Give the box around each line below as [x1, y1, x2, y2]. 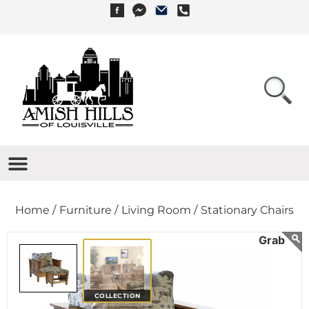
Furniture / [59, 203, 118, 217]
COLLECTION [94, 291, 141, 299]
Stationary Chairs [201, 203, 294, 217]
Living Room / [121, 203, 197, 217]
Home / [15, 203, 56, 217]
